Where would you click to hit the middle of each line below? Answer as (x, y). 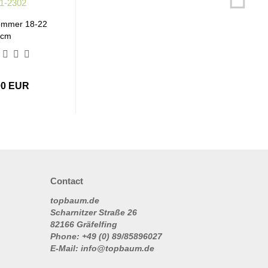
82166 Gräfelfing (83, 224)
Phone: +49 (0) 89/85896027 (106, 236)
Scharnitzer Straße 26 (93, 212)
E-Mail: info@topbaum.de (102, 248)
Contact (66, 181)
